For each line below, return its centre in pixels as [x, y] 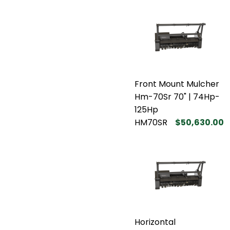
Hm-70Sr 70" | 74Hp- [177, 97]
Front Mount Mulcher [177, 84]
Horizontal [155, 222]
